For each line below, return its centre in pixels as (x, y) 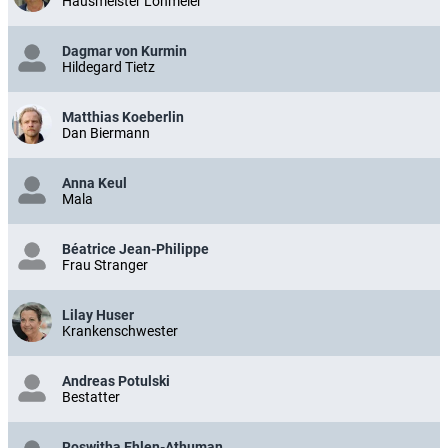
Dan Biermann (106, 133)
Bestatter (91, 397)
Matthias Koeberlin (123, 117)
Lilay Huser (98, 315)
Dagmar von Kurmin (124, 51)
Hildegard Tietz (108, 67)
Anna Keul (94, 183)
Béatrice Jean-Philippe (135, 249)
